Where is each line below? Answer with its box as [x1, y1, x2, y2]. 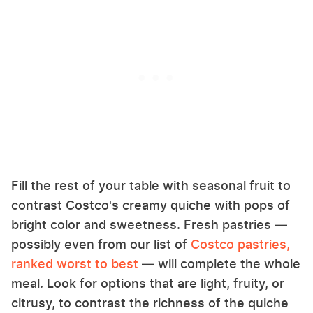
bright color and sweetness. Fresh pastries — [11, 217, 287, 233]
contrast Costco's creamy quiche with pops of [11, 198, 290, 213]
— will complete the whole [138, 256, 300, 272]
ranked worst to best [11, 256, 138, 272]
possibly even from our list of [11, 237, 191, 252]
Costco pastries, [191, 237, 290, 252]
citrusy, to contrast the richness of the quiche [11, 296, 289, 311]
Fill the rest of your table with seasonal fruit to [11, 178, 291, 194]
